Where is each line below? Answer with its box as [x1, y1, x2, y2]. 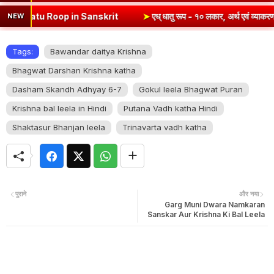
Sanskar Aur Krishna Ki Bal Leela [147, 210, 265, 220]
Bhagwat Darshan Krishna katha [12, 65, 136, 76]
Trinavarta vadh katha [122, 122, 207, 133]
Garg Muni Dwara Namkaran [165, 200, 265, 210]
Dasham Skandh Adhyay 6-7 [12, 84, 122, 95]
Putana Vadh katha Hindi [124, 103, 218, 114]
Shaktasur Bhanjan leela [12, 122, 105, 133]
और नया [239, 190, 259, 199]
